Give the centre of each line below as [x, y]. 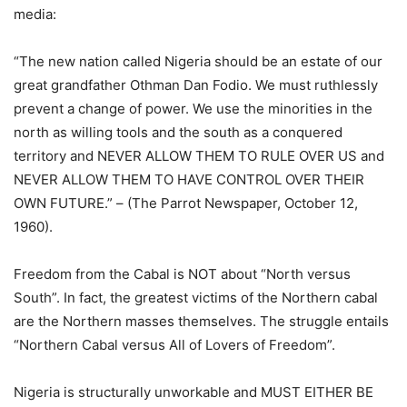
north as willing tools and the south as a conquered [178, 132]
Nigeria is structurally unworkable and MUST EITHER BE [194, 392]
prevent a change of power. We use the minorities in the [193, 109]
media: [35, 14]
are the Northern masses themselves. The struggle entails [201, 321]
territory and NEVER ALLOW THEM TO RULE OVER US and [199, 156]
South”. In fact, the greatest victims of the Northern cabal [196, 298]
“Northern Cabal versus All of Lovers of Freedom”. [174, 345]
